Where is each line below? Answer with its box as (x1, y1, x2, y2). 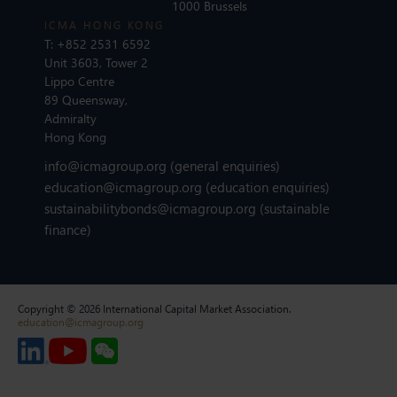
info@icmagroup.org (44, 156, 167, 175)
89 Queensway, (44, 90, 128, 108)
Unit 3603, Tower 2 (44, 53, 148, 71)
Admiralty (44, 109, 97, 127)
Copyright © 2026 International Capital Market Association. (18, 301, 292, 315)
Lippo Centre (44, 72, 114, 90)
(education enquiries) (206, 177, 330, 196)
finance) (44, 220, 91, 238)
